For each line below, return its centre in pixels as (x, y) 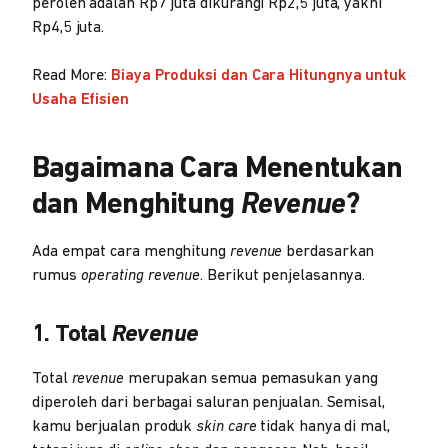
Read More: (72, 75)
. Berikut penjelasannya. (283, 275)
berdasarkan (328, 251)
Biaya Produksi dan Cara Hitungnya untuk (259, 75)
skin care (226, 426)
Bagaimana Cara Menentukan (217, 169)
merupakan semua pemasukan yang (250, 378)
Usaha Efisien (80, 99)
